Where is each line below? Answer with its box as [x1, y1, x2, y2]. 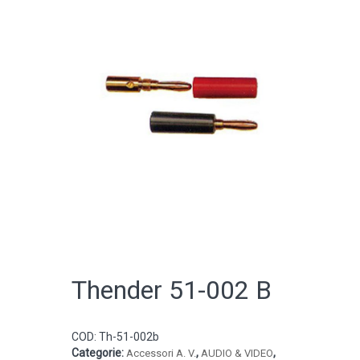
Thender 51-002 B [72, 275, 272, 305]
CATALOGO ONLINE [88, 106, 198, 121]
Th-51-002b [99, 330, 159, 343]
